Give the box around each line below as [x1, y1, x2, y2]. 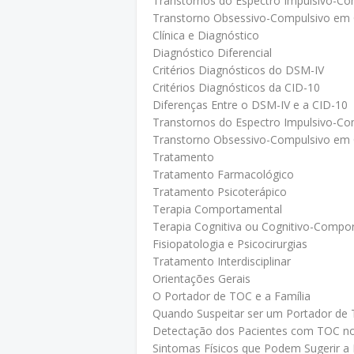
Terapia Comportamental [153, 201, 282, 217]
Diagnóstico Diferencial [153, 45, 272, 60]
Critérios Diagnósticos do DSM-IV [153, 62, 324, 77]
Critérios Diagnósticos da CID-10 [153, 80, 320, 95]
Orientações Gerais [153, 271, 250, 286]
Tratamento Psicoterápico [153, 184, 287, 199]
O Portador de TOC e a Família [153, 288, 311, 303]
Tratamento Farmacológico [153, 167, 294, 182]
